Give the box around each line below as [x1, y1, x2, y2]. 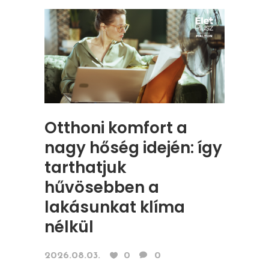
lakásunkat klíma [44, 196, 185, 219]
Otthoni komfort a [44, 117, 187, 139]
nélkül [44, 216, 94, 238]
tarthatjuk [44, 157, 126, 179]
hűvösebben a [44, 177, 159, 199]
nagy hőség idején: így [44, 137, 222, 159]
